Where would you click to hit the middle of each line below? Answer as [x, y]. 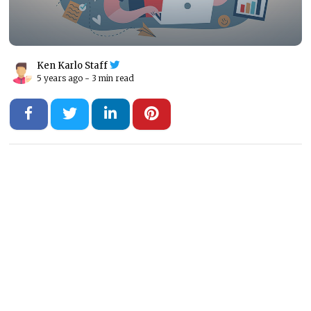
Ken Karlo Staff [73, 65]
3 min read [113, 78]
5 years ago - [64, 78]
